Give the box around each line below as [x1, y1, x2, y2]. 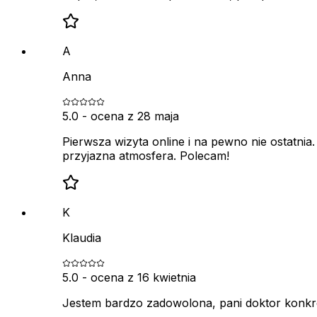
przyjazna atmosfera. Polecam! [62, 149, 229, 163]
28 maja [137, 109, 179, 124]
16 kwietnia [137, 270, 196, 285]
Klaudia [62, 231, 101, 246]
